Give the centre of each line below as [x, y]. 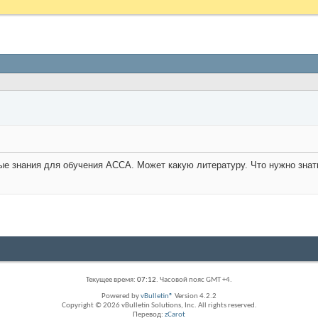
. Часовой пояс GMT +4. [194, 280]
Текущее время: [111, 280]
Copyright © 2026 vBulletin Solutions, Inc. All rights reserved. [159, 306]
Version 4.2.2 [195, 296]
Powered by [121, 296]
